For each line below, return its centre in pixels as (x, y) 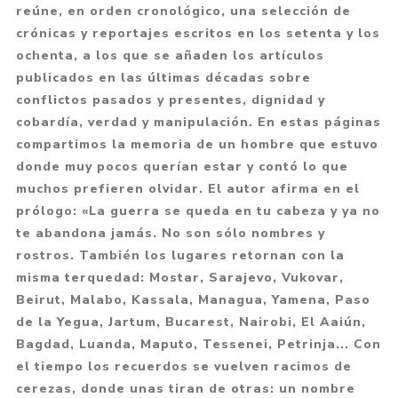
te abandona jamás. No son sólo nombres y (170, 234)
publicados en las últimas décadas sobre (163, 78)
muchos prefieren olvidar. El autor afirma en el (187, 189)
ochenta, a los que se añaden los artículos (170, 56)
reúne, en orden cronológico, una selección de (183, 12)
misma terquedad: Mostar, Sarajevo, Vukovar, (179, 278)
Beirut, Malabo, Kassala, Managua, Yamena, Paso (193, 300)
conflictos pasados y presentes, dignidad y (170, 100)
